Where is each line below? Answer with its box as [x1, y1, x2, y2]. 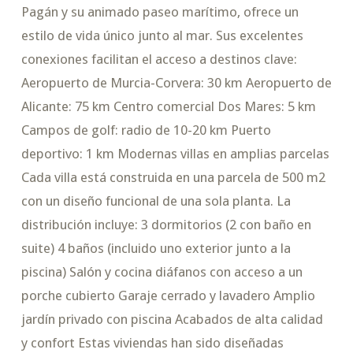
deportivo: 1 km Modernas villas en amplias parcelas [20, 146, 329, 162]
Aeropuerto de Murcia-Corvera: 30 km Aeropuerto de [20, 75, 332, 91]
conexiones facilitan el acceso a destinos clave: [20, 51, 297, 68]
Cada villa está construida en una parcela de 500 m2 [20, 169, 325, 186]
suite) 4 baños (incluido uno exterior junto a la [20, 240, 291, 257]
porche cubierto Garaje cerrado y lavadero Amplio [20, 288, 315, 304]
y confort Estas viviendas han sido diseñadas [20, 335, 284, 351]
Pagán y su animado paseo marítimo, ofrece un [20, 4, 299, 20]
